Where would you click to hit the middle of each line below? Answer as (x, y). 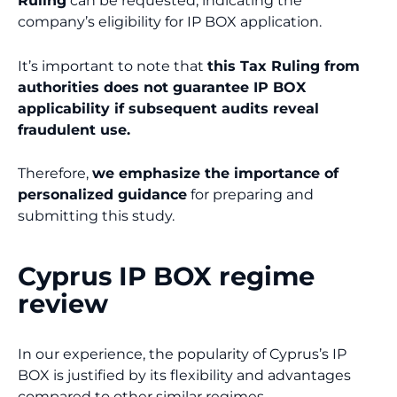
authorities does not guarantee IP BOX (162, 87)
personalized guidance (102, 195)
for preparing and (250, 195)
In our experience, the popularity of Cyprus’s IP (182, 354)
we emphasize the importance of (215, 174)
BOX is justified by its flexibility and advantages (184, 376)
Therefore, (55, 174)
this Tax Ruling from (284, 66)
